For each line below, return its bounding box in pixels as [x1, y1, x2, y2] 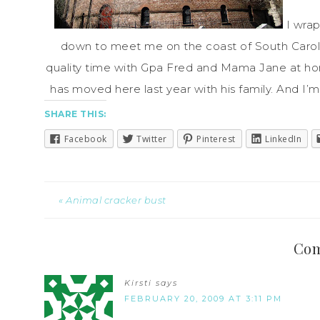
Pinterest [196, 132, 236, 145]
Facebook [64, 132, 107, 145]
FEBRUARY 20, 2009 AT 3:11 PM [124, 294, 282, 304]
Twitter [136, 132, 167, 145]
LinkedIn [265, 132, 301, 145]
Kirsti [124, 278, 152, 289]
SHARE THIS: [44, 108, 106, 119]
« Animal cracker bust [59, 194, 166, 206]
